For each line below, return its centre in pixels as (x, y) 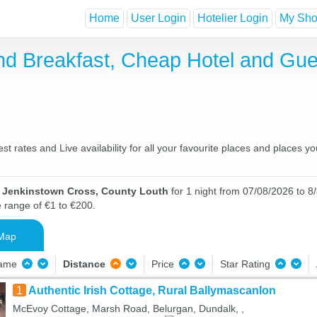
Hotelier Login (233, 18)
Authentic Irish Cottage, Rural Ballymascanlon (152, 290)
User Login (158, 18)
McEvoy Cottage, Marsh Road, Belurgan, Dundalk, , (128, 309)
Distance (84, 264)
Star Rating (246, 264)
